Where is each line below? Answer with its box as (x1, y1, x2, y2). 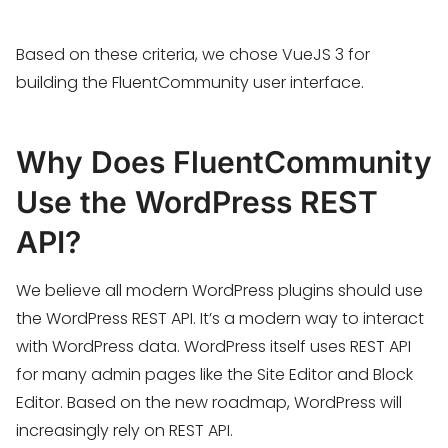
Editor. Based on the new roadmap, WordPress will (16, 391, 402, 414)
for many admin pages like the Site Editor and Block (16, 363, 413, 386)
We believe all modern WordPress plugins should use (16, 279, 423, 302)
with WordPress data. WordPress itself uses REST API (16, 335, 411, 358)
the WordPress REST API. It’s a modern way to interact (16, 307, 424, 330)
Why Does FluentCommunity (16, 144, 432, 180)
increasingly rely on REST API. (16, 419, 233, 442)
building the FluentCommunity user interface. (16, 71, 364, 94)
